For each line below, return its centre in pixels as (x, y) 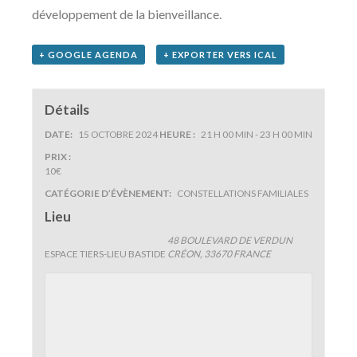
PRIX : (57, 157)
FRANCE (252, 254)
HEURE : (177, 135)
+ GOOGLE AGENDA (88, 55)
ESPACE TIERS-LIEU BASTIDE (105, 254)
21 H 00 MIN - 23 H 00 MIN (256, 135)
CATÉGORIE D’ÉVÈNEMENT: (108, 194)
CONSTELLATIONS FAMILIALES (242, 194)
